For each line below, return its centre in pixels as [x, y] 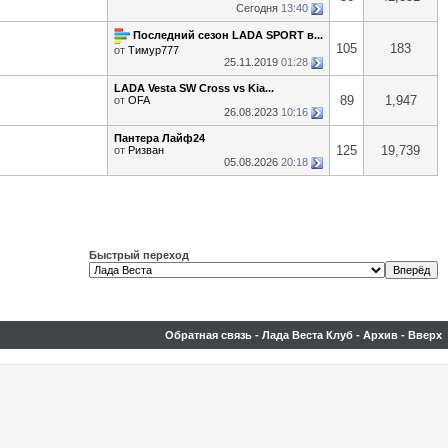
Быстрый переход [139, 255]
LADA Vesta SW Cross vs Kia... [194, 88]
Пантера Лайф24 [159, 138]
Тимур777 [153, 50]
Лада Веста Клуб [307, 335]
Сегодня [258, 8]
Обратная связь [208, 335]
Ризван [146, 150]
